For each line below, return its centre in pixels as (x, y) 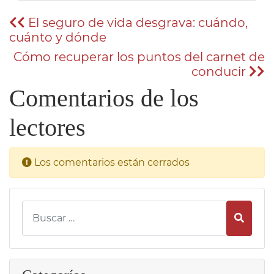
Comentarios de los (104, 98)
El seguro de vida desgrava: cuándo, (136, 23)
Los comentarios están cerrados (112, 163)
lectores (47, 128)
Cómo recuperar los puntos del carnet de (139, 57)
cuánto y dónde (58, 38)
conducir (220, 72)
